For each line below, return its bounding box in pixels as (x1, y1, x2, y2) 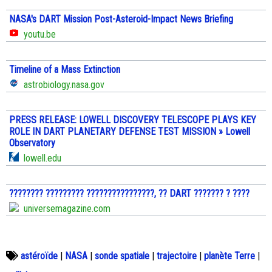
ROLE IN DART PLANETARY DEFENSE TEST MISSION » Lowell (9, 126, 250, 138)
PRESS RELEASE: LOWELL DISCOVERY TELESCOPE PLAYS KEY (9, 114, 256, 126)
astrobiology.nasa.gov (19, 79, 104, 91)
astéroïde (21, 250, 58, 262)
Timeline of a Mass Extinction (9, 64, 120, 76)
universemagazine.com (19, 203, 110, 215)
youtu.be (19, 29, 56, 41)
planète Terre (204, 250, 255, 262)
